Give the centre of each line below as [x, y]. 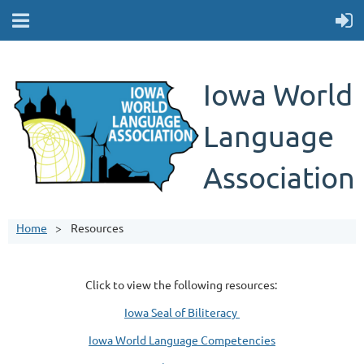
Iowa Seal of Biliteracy [182, 312]
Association [279, 177]
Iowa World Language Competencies [182, 340]
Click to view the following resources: [182, 284]
